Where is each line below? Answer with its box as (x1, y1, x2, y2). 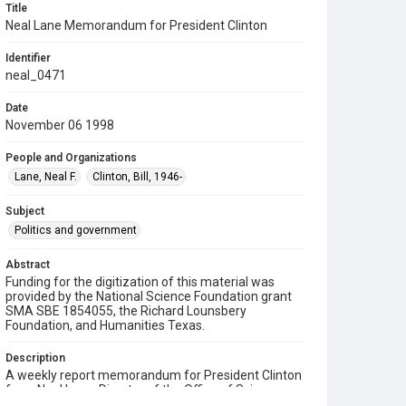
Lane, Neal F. (14, 170, 77, 183)
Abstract (5, 258, 50, 271)
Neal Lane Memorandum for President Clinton (5, 18, 267, 33)
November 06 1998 (5, 118, 114, 132)
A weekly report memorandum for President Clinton (5, 368, 302, 382)
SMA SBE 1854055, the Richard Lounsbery (5, 304, 246, 318)
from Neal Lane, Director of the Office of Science (5, 382, 281, 397)
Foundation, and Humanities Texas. (5, 318, 205, 333)
